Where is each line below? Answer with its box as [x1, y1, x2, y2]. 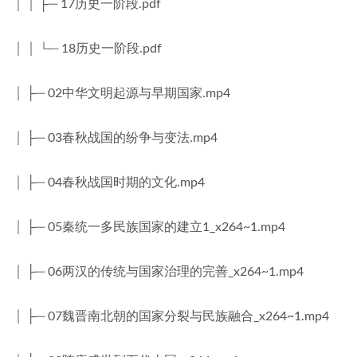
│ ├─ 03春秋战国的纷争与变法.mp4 [14, 131, 218, 144]
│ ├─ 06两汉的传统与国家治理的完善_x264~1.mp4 [14, 265, 304, 278]
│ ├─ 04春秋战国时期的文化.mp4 [14, 176, 205, 189]
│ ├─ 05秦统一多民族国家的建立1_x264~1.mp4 [14, 221, 285, 233]
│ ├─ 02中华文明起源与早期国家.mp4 [14, 87, 230, 100]
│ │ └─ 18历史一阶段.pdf [14, 42, 162, 55]
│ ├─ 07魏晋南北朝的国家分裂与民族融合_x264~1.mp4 [14, 310, 329, 323]
